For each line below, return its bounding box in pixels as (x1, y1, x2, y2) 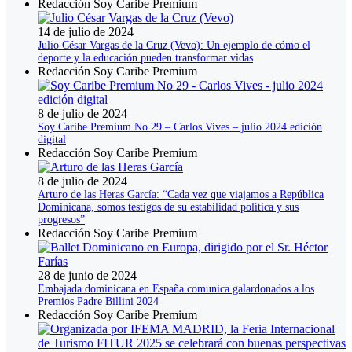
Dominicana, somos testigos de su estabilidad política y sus (38, 201, 299, 214)
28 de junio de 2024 (38, 269, 137, 283)
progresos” (38, 214, 85, 226)
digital (38, 134, 66, 146)
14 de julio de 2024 (38, 25, 134, 39)
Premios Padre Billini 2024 (38, 295, 159, 308)
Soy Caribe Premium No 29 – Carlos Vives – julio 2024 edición (38, 121, 322, 134)
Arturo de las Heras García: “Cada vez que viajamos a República (38, 189, 324, 201)
